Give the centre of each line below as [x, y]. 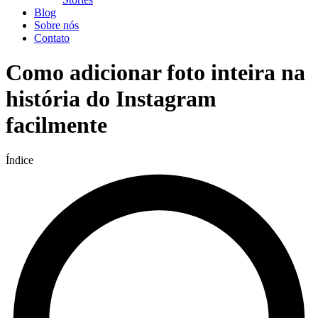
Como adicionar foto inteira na [155, 73]
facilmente [56, 125]
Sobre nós [56, 25]
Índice [20, 160]
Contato [52, 38]
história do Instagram [111, 99]
